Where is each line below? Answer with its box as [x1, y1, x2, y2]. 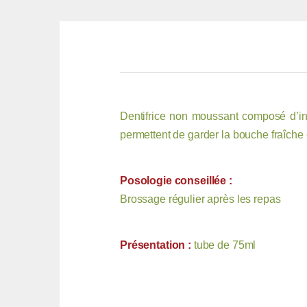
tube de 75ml [193, 239, 256, 251]
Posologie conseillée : [120, 175, 232, 187]
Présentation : [120, 239, 194, 251]
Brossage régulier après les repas [120, 193, 281, 206]
